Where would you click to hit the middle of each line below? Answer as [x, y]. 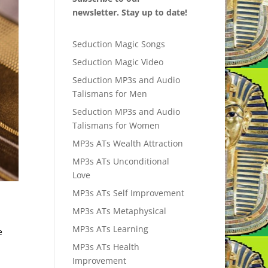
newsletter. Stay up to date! [130, 13]
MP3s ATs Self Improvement [128, 193]
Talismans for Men [109, 94]
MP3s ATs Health [106, 247]
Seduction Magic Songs [118, 44]
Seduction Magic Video [118, 62]
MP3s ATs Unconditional [121, 162]
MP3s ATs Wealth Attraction [127, 144]
